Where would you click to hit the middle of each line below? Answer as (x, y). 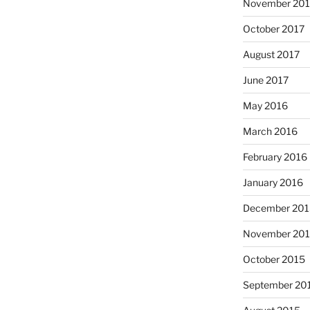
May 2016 (265, 105)
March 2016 (270, 131)
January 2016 (273, 182)
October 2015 (274, 259)
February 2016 (275, 156)
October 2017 (273, 28)
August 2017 (271, 54)
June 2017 (265, 80)
